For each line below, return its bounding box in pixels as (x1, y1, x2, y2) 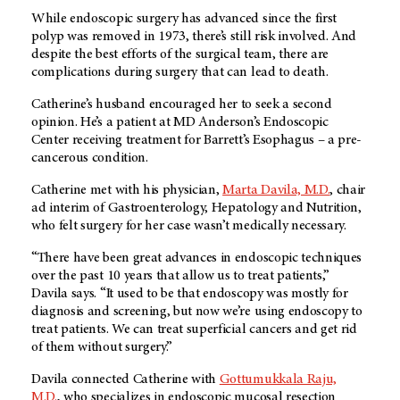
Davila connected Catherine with (31, 372, 220, 387)
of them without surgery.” (31, 340, 172, 355)
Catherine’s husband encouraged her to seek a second (31, 97, 332, 112)
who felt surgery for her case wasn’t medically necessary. (31, 219, 346, 234)
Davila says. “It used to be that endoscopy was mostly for (31, 287, 348, 302)
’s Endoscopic (253, 115, 329, 130)
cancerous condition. (31, 151, 148, 166)
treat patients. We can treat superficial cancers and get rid (31, 322, 357, 337)
